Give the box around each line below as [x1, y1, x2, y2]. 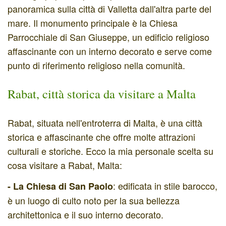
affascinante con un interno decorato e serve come [8, 44, 212, 58]
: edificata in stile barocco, [113, 179, 217, 193]
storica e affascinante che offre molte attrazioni [8, 130, 195, 143]
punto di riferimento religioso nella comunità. [8, 58, 185, 72]
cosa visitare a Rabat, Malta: [8, 158, 122, 172]
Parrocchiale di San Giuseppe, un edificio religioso [8, 30, 209, 43]
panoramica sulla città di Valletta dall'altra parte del [8, 2, 211, 15]
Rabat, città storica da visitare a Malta [8, 85, 196, 102]
